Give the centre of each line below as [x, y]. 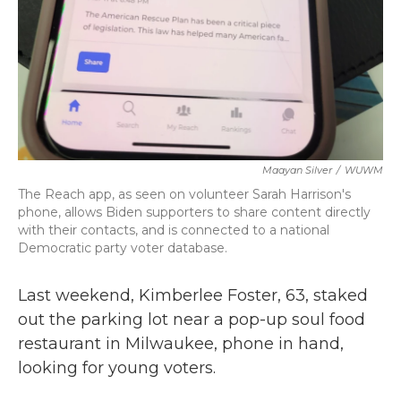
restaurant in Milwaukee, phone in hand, [181, 344]
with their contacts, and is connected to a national [174, 230]
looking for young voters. [117, 368]
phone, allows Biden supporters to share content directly [194, 212]
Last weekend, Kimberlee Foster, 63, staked [193, 295]
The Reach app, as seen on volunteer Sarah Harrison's [184, 194]
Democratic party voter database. [123, 248]
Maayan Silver [297, 170]
